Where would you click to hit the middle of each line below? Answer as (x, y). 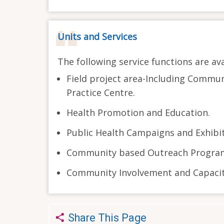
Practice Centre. (101, 92)
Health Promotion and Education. (138, 112)
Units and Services (97, 37)
